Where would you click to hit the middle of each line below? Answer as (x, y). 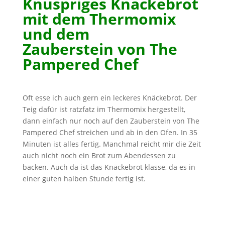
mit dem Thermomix (99, 19)
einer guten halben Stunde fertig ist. (84, 179)
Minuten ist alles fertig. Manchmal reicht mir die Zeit (111, 144)
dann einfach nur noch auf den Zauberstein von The (111, 121)
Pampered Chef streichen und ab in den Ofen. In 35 (110, 132)
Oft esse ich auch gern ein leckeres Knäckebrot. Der (109, 98)
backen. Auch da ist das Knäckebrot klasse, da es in (109, 167)
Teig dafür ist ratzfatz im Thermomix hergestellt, (104, 109)
